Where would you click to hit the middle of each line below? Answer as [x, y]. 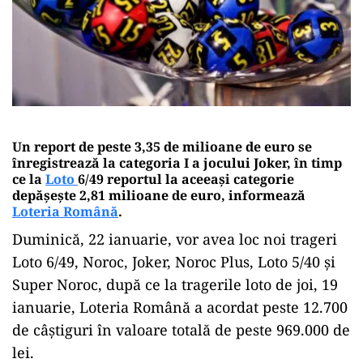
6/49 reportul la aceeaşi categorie [186, 179]
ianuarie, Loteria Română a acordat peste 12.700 [180, 307]
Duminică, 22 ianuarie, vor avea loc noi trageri [175, 239]
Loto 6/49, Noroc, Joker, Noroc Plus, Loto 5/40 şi [174, 261]
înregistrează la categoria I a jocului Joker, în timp [177, 162]
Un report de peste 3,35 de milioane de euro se [162, 146]
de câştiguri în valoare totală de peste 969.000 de [181, 329]
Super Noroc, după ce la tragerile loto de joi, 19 [175, 284]
